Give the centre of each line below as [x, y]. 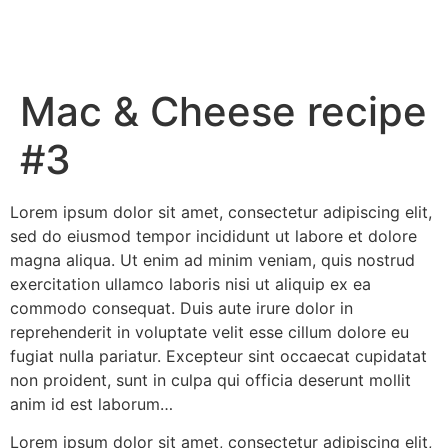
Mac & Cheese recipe [223, 111]
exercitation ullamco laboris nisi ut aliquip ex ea [190, 284]
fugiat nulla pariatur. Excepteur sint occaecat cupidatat [218, 356]
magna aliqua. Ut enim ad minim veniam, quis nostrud [212, 260]
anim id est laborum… [91, 404]
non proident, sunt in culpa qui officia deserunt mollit [210, 380]
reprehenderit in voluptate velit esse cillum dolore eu [209, 332]
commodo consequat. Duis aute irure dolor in [181, 308]
